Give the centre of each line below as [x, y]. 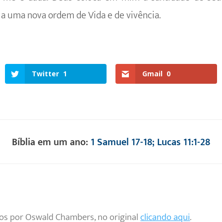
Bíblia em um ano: [51, 142]
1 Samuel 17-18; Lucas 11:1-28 [150, 142]
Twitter [45, 73]
